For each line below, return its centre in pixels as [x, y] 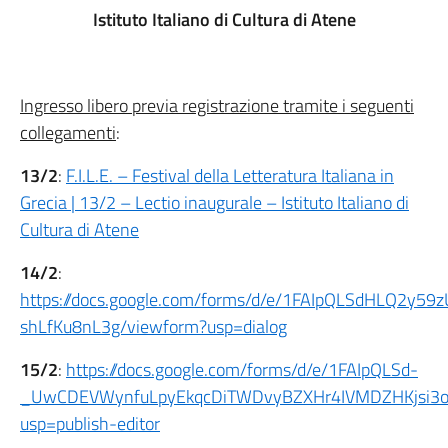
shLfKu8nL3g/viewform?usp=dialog [153, 326]
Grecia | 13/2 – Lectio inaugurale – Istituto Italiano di [214, 202]
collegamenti [68, 132]
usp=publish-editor [90, 423]
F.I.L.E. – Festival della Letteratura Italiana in [230, 175]
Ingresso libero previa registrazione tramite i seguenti [217, 105]
